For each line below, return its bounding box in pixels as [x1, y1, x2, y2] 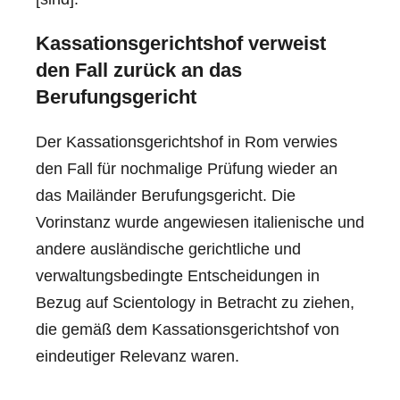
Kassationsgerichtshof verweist [36, 31, 326, 54]
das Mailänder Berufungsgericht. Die [36, 186, 296, 204]
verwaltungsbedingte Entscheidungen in [36, 266, 320, 285]
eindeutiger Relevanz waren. [36, 346, 239, 365]
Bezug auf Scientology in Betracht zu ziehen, [36, 293, 354, 312]
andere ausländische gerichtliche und [36, 239, 301, 258]
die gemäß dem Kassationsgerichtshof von [36, 320, 339, 338]
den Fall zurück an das [36, 58, 242, 81]
